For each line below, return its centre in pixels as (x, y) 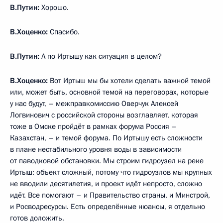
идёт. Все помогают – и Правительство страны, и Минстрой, (110, 195)
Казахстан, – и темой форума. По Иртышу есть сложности (106, 138)
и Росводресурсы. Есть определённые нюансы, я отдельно (108, 207)
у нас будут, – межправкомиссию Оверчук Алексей (94, 104)
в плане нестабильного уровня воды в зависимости (96, 149)
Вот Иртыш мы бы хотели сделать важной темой (129, 81)
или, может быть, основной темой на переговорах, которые (109, 92)
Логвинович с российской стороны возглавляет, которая (104, 115)
